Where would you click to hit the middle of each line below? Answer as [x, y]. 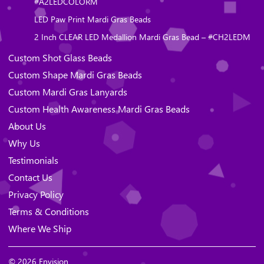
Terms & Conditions [49, 211]
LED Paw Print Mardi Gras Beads [93, 19]
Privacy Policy [36, 194]
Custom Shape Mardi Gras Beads [75, 74]
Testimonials [33, 160]
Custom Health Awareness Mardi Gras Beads [99, 108]
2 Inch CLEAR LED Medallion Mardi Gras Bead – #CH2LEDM [142, 37]
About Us [27, 126]
